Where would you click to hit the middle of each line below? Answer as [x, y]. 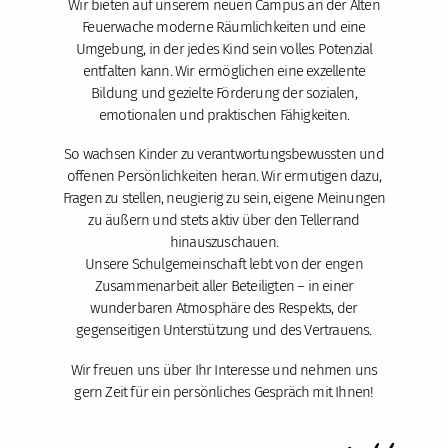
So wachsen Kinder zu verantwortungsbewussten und [224, 154]
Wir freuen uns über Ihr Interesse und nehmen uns [224, 369]
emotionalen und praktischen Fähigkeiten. [223, 114]
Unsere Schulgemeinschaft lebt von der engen [224, 264]
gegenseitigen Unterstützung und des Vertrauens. [224, 330]
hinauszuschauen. [224, 242]
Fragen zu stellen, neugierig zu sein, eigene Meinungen [224, 198]
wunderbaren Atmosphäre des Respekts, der [224, 308]
